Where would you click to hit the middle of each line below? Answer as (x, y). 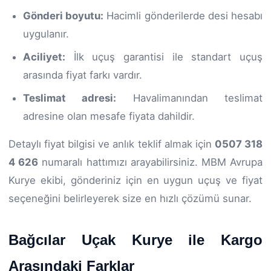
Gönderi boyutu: (64, 15)
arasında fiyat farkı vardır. (83, 75)
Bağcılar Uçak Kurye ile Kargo (135, 240)
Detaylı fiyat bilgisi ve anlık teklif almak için (112, 144)
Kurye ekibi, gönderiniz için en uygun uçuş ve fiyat (135, 180)
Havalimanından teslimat (190, 98)
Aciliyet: (44, 57)
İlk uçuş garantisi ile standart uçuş (164, 57)
